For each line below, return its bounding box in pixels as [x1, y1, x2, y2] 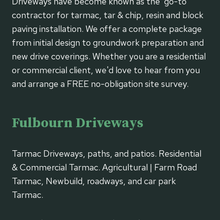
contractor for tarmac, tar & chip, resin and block [12, 9, 203, 21]
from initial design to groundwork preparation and [12, 37, 204, 49]
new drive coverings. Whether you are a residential [12, 51, 206, 62]
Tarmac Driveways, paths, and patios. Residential [12, 148, 201, 160]
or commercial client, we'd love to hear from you [12, 64, 200, 76]
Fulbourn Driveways [12, 114, 143, 132]
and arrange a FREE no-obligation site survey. [12, 78, 189, 90]
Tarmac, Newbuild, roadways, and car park [12, 175, 176, 187]
